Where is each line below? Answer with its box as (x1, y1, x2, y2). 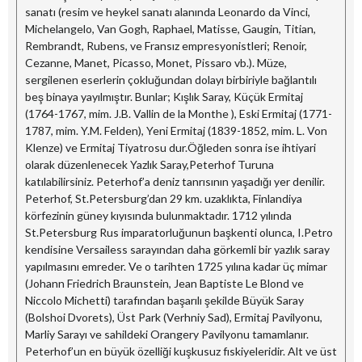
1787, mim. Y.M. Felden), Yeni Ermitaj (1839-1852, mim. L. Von (25, 123, 327, 137)
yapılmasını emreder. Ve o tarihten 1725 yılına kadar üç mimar (25, 259, 327, 273)
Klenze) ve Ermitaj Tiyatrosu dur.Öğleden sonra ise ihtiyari (25, 140, 316, 154)
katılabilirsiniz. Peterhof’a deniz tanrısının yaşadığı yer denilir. (25, 174, 325, 188)
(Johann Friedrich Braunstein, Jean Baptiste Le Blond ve (25, 276, 304, 290)
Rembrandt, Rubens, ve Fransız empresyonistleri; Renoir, (25, 38, 307, 53)
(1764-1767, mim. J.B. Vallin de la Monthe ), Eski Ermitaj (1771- (25, 106, 332, 120)
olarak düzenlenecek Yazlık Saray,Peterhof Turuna (25, 157, 274, 171)
